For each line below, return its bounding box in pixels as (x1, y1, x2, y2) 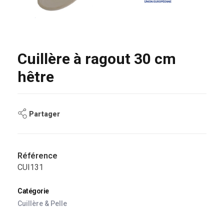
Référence (17, 151, 57, 161)
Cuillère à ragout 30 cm (17, 49, 176, 67)
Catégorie (17, 187, 49, 195)
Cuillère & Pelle (17, 199, 67, 208)
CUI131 (17, 162, 43, 172)
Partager (29, 109, 60, 118)
